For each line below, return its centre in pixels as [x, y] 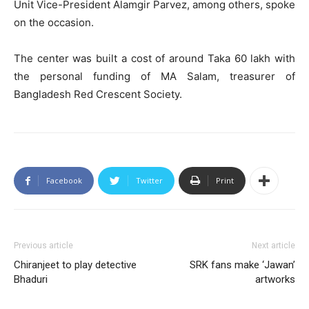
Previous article [43, 246]
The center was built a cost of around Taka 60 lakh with [154, 59]
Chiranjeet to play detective [75, 265]
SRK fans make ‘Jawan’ [242, 265]
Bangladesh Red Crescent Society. [98, 94]
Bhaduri [31, 280]
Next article [273, 246]
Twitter [149, 181]
